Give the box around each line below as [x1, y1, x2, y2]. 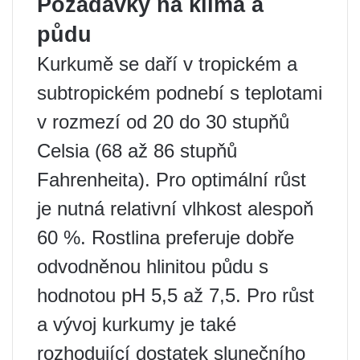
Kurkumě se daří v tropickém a [37, 53, 297, 75]
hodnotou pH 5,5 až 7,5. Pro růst [37, 284, 314, 306]
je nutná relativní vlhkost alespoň [37, 198, 313, 219]
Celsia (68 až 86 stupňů [37, 140, 237, 162]
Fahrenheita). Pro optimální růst [37, 169, 306, 190]
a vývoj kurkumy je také [37, 313, 236, 335]
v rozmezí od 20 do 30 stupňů [37, 111, 289, 133]
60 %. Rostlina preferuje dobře [37, 227, 294, 248]
